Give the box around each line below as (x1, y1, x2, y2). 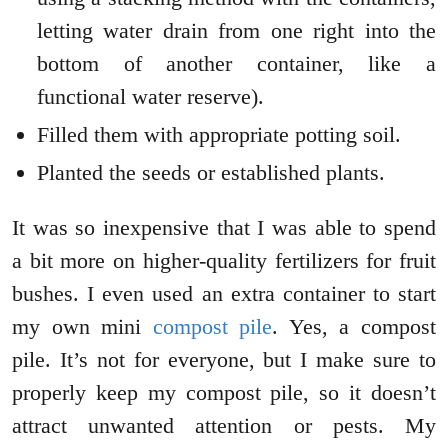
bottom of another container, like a (37, 51, 436, 77)
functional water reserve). (37, 84, 264, 110)
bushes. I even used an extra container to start (12, 281, 436, 307)
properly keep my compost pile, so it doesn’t (12, 380, 436, 406)
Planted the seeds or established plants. (37, 160, 385, 186)
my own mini (12, 314, 153, 340)
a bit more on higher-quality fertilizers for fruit (12, 248, 436, 274)
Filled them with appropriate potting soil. (37, 122, 401, 148)
